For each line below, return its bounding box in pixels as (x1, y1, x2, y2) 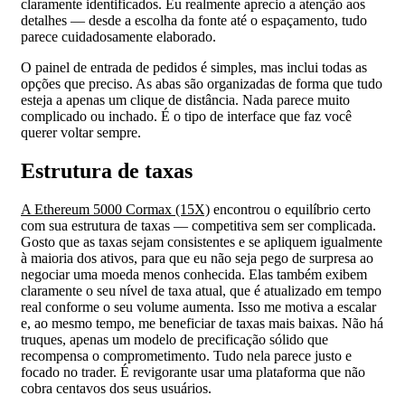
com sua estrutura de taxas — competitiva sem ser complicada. (21, 217, 376, 233)
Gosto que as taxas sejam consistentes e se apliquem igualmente (21, 233, 382, 250)
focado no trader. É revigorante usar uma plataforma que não (21, 363, 365, 380)
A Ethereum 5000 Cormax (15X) (21, 201, 210, 217)
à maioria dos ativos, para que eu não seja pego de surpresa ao (21, 250, 373, 266)
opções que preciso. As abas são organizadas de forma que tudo (21, 76, 382, 91)
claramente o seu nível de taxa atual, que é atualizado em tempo (21, 282, 381, 298)
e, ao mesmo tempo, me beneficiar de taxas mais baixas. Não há (21, 315, 383, 331)
